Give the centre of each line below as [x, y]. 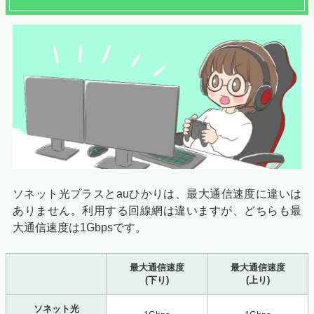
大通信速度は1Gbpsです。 [80, 228]
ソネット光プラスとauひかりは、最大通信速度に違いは [157, 194]
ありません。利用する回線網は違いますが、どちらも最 [157, 211]
